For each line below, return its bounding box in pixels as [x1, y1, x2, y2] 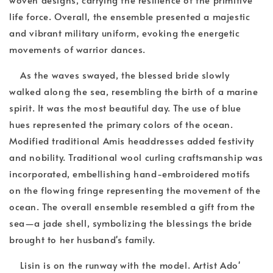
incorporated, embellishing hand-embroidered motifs [9, 166, 251, 180]
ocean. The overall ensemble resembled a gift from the [9, 199, 255, 213]
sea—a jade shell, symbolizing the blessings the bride [9, 216, 252, 229]
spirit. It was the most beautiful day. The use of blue [9, 101, 241, 114]
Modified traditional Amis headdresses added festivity [9, 133, 254, 147]
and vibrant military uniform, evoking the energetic [9, 26, 240, 39]
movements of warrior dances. [9, 42, 146, 55]
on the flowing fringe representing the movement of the [9, 183, 261, 196]
